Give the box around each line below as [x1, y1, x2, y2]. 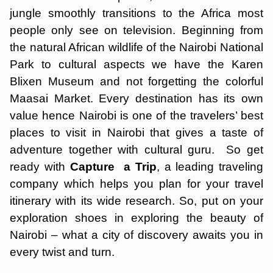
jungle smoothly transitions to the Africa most [10, 7, 263, 19]
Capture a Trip [69, 160, 157, 173]
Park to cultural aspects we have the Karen [10, 58, 263, 71]
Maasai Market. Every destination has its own [10, 92, 263, 105]
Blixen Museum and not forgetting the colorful [10, 75, 263, 88]
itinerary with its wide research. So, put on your [10, 194, 263, 207]
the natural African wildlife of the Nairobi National [10, 41, 263, 54]
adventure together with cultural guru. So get [10, 143, 263, 156]
